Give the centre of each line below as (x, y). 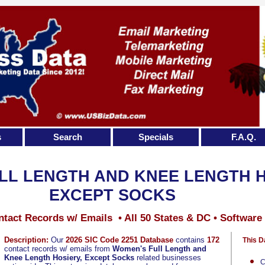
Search (67, 137)
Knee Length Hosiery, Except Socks (69, 258)
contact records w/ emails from (58, 249)
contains (190, 240)
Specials (156, 137)
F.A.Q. (244, 137)
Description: (26, 240)
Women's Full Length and (159, 249)
